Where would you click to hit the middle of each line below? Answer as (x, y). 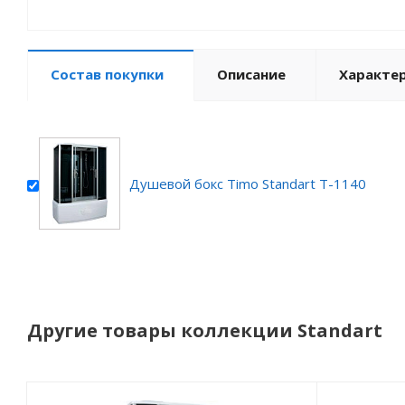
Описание (252, 74)
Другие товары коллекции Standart (205, 330)
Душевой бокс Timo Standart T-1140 (248, 184)
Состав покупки (107, 74)
